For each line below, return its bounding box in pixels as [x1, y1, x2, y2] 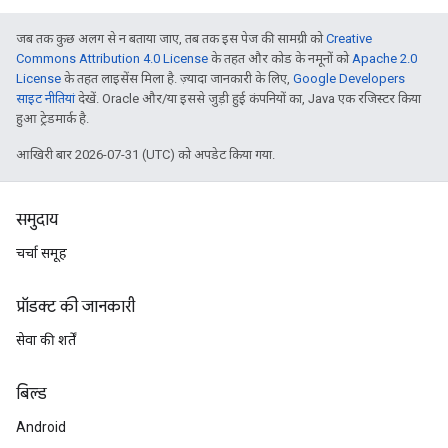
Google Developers [293, 71, 405, 86]
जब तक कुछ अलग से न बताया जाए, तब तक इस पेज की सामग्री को [16, 31, 326, 46]
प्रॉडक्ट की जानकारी [16, 297, 135, 317]
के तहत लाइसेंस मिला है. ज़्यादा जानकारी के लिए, [61, 71, 293, 86]
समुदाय [16, 210, 58, 230]
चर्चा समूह [16, 245, 67, 261]
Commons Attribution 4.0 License [16, 51, 208, 66]
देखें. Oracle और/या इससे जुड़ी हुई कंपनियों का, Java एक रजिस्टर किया [75, 91, 421, 106]
